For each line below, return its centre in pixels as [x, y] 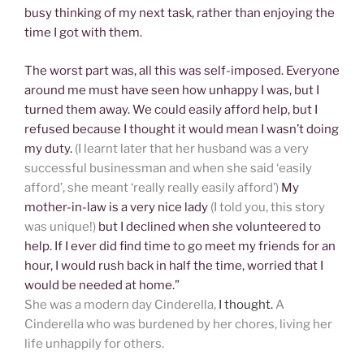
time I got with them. [83, 33]
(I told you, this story [268, 207]
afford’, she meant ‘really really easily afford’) [152, 187]
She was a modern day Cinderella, [121, 304]
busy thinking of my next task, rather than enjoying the [180, 13]
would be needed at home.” [102, 285]
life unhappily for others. [94, 343]
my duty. [50, 148]
